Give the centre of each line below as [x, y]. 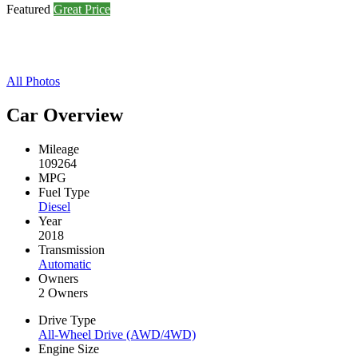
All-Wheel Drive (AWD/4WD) [117, 334]
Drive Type [67, 320]
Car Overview [65, 115]
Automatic [65, 264]
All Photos [33, 81]
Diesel [54, 206]
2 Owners [63, 292]
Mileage [59, 149]
